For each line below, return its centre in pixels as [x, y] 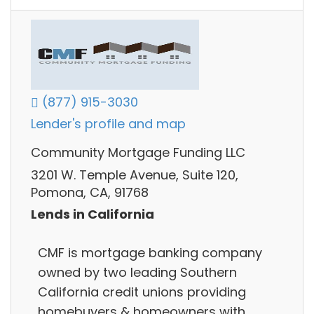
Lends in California [93, 214]
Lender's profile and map [108, 124]
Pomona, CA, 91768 [90, 192]
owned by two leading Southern [137, 272]
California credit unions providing [142, 292]
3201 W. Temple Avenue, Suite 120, [135, 175]
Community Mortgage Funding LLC [138, 153]
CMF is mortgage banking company [150, 252]
